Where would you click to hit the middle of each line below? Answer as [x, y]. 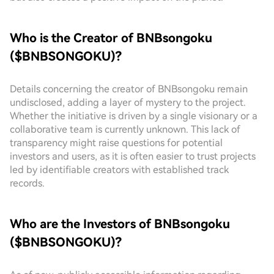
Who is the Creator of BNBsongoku [111, 38]
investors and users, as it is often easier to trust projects [133, 156]
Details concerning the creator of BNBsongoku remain [129, 89]
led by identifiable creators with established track [119, 170]
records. [27, 183]
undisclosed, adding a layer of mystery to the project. [128, 102]
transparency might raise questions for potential [116, 143]
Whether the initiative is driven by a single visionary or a [134, 116]
